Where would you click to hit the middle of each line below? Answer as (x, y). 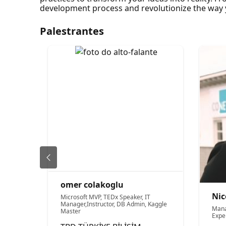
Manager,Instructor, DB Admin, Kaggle (114, 204)
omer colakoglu (92, 184)
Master (71, 211)
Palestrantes (72, 31)
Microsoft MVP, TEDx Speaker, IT (106, 197)
